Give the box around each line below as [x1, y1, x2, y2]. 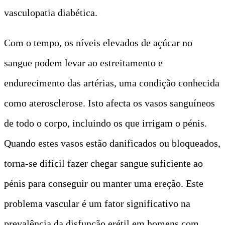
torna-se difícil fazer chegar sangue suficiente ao [4, 157, 203, 169]
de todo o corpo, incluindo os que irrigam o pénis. [4, 117, 207, 129]
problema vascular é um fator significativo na [4, 197, 190, 209]
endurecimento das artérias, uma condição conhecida [4, 77, 219, 88]
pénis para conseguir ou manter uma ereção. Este [4, 177, 203, 189]
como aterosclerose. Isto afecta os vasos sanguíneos [4, 97, 215, 108]
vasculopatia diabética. [4, 7, 97, 18]
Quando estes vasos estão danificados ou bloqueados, [4, 137, 220, 149]
